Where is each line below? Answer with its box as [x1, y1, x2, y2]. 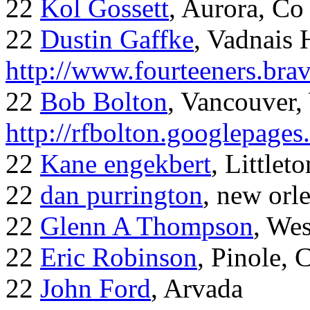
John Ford [40, 273, 151, 304]
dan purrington [40, 180, 203, 210]
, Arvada [151, 273, 243, 304]
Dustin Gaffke [40, 24, 194, 55]
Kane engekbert [40, 149, 211, 179]
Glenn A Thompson [40, 211, 253, 241]
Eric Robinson [40, 242, 197, 273]
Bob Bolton [40, 86, 167, 117]
